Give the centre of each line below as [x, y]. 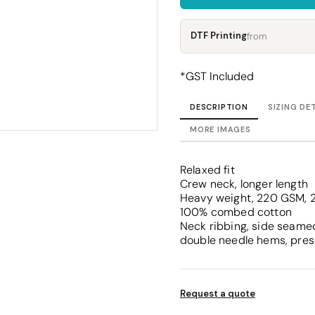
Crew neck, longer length [244, 184]
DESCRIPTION [219, 107]
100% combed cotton [236, 212]
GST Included [220, 76]
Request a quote [218, 293]
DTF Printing [219, 36]
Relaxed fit [207, 169]
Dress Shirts [266, 49]
